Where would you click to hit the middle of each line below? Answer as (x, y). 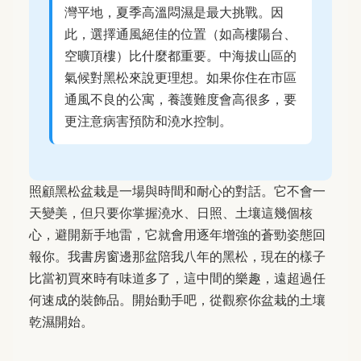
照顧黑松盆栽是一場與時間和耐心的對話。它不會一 (177, 191)
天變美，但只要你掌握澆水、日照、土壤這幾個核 (171, 213)
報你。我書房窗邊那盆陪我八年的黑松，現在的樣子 (177, 257)
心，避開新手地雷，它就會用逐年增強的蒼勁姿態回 (177, 235)
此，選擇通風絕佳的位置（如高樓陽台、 (180, 34)
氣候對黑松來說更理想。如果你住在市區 (180, 78)
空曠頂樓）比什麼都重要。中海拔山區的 (180, 56)
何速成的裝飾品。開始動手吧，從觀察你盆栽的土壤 (177, 300)
